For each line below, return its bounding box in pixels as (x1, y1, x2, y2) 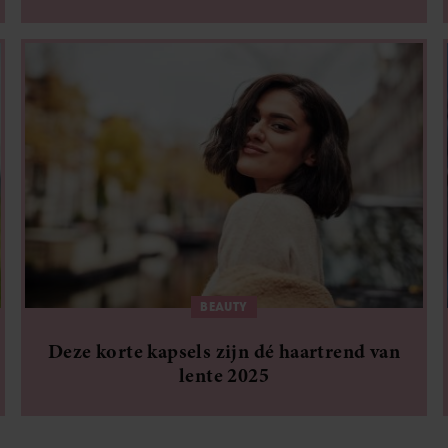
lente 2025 (178, 361, 269, 389)
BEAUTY (200, 298, 248, 314)
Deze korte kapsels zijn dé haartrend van (47, 337, 400, 365)
